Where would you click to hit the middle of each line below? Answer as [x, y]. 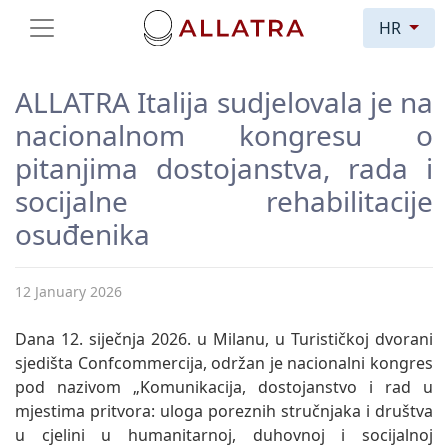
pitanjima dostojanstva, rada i [224, 167]
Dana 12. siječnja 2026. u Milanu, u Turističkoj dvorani [224, 338]
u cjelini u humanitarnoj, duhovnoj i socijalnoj [224, 434]
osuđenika [82, 233]
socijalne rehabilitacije [224, 200]
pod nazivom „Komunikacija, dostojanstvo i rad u [224, 386]
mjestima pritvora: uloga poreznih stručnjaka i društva [224, 410]
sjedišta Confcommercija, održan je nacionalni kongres [224, 362]
